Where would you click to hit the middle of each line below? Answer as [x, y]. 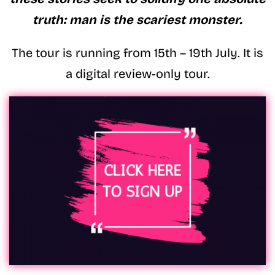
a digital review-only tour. [137, 73]
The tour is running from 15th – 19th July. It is [137, 52]
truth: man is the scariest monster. [137, 19]
